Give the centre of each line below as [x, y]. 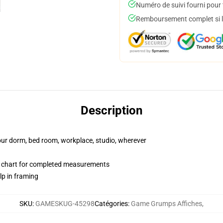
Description [111, 111]
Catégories [111, 204]
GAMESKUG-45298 [65, 204]
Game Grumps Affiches [167, 204]
